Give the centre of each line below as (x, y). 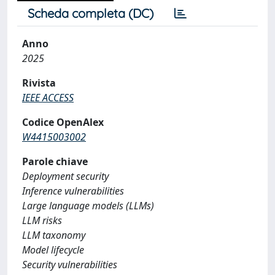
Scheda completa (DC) (91, 13)
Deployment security (65, 176)
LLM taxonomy (54, 235)
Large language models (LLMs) (88, 206)
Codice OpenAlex (63, 122)
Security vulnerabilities (70, 265)
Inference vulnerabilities (73, 191)
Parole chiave (55, 161)
